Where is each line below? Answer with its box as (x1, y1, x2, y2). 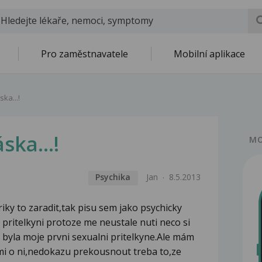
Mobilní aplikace (174, 47, 245, 60)
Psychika (95, 171, 131, 183)
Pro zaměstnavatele (41, 47, 128, 60)
